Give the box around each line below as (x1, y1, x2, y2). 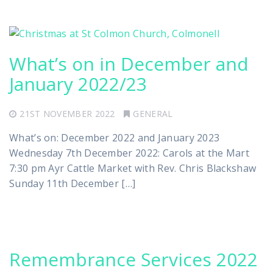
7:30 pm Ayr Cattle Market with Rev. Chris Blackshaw (9, 161, 257, 175)
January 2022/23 (9, 71, 147, 96)
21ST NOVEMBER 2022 (19, 107, 115, 119)
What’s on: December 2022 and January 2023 (9, 130, 220, 144)
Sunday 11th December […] (9, 176, 136, 190)
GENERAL (133, 107, 173, 119)
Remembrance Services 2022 (9, 246, 258, 272)
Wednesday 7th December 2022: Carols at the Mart (9, 146, 250, 160)
